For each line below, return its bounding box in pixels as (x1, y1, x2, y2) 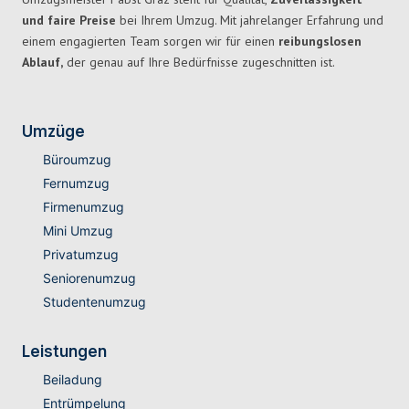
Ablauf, (22, 54, 63, 71)
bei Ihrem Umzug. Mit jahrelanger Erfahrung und (116, 12, 383, 29)
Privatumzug (42, 246, 119, 263)
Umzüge (22, 122, 85, 142)
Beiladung (42, 372, 102, 388)
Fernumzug (42, 175, 110, 192)
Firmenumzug (42, 199, 124, 215)
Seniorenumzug (42, 270, 136, 287)
